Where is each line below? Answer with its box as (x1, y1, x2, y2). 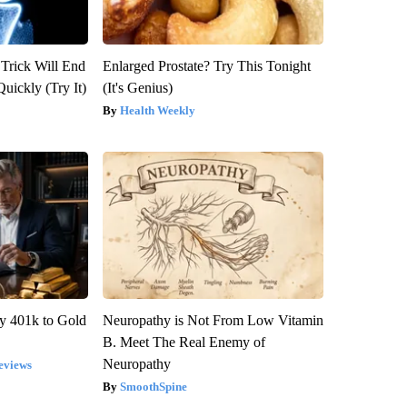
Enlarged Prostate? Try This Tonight (102, 57, 311, 74)
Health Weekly (119, 103, 195, 117)
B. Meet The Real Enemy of (102, 333, 265, 350)
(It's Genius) (102, 79, 173, 95)
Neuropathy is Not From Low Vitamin (102, 312, 323, 328)
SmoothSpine (119, 379, 187, 393)
